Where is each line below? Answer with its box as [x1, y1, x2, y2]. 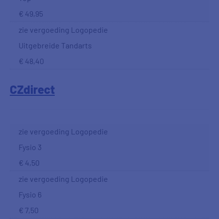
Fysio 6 [19, 190, 42, 199]
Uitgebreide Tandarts [19, 41, 92, 50]
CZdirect [10, 82, 55, 96]
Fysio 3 [19, 142, 42, 152]
